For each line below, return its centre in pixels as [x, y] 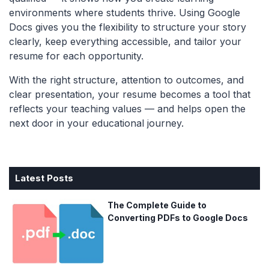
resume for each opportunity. [76, 56]
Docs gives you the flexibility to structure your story [128, 27]
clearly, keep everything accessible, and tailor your [125, 41]
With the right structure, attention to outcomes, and [126, 80]
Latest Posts [44, 178]
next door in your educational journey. [96, 123]
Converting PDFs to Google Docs [177, 217]
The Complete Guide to [157, 205]
